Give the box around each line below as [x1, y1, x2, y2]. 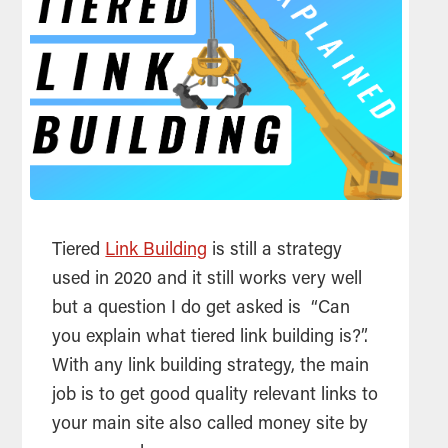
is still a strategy [207, 242, 343, 261]
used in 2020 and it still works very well [52, 271, 363, 290]
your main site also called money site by [52, 416, 369, 435]
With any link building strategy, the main [52, 358, 370, 377]
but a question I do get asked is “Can [52, 300, 351, 319]
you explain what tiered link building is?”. [52, 329, 369, 348]
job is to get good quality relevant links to [52, 387, 379, 406]
